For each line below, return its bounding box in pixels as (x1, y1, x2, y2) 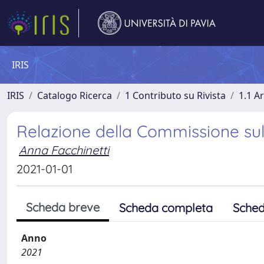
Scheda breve (26, 200, 100, 214)
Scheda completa (119, 200, 213, 215)
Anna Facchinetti (19, 143, 109, 157)
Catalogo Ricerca (37, 89, 112, 102)
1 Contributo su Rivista (125, 89, 226, 102)
